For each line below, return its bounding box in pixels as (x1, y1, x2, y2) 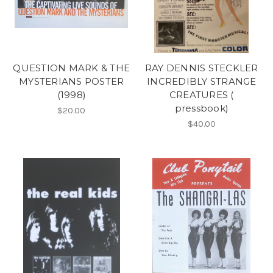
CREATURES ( (169, 89, 234, 101)
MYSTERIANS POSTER (19, 76, 124, 88)
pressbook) (174, 102, 229, 115)
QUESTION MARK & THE (13, 62, 130, 74)
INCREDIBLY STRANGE (147, 76, 257, 88)
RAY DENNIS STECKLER (144, 62, 258, 74)
